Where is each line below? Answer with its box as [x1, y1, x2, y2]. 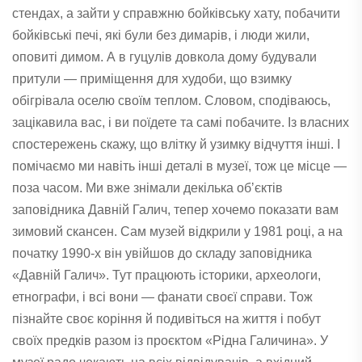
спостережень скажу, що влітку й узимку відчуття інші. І [12, 137, 340, 151]
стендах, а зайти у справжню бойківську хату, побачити [12, 6, 340, 20]
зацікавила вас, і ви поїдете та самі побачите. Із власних [12, 115, 349, 129]
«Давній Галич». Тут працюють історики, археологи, [12, 267, 321, 282]
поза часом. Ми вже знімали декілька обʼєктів [12, 180, 283, 195]
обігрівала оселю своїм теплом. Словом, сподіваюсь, [12, 93, 330, 107]
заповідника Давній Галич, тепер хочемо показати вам [12, 202, 339, 217]
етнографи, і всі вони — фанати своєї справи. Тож [12, 289, 313, 304]
